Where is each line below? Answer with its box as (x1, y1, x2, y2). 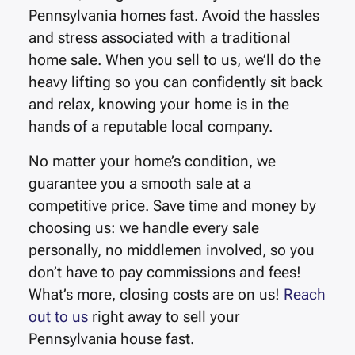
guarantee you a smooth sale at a (28, 174, 251, 193)
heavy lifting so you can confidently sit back (28, 73, 323, 92)
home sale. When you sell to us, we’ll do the (28, 51, 321, 70)
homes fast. (120, 6, 198, 25)
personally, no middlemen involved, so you (28, 241, 315, 260)
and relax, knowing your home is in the (28, 95, 289, 114)
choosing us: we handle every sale (28, 219, 259, 238)
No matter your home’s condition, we (28, 152, 276, 171)
